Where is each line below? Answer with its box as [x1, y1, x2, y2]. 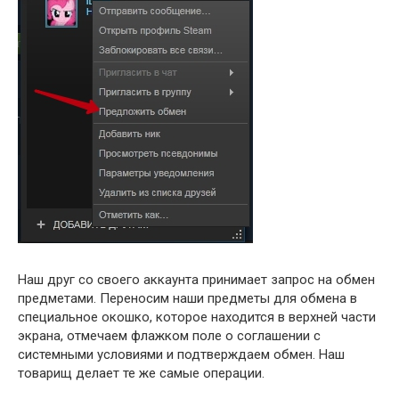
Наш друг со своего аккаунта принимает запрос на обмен [18, 271, 375, 288]
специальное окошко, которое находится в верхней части [18, 308, 376, 325]
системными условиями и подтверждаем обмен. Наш [18, 346, 345, 362]
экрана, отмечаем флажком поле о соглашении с [18, 327, 321, 344]
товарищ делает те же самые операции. [18, 364, 265, 381]
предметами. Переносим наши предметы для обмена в [18, 289, 357, 306]
